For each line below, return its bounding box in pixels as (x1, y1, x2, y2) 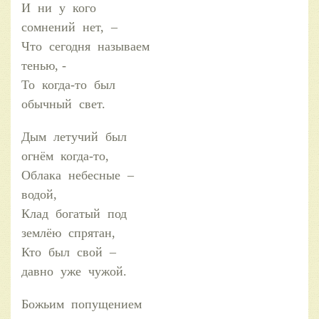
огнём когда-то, (21, 148, 109, 163)
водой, (21, 187, 57, 202)
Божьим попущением (21, 296, 145, 311)
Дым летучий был (21, 129, 130, 144)
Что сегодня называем (21, 38, 153, 53)
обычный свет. (21, 96, 105, 111)
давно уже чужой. (21, 263, 127, 278)
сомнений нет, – (21, 19, 117, 34)
